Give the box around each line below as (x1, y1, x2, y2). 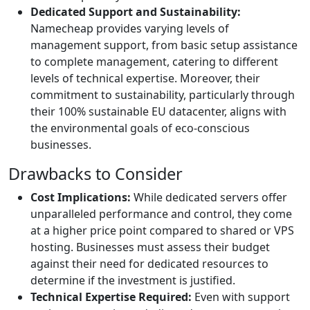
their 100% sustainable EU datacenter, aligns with (30, 104, 286, 119)
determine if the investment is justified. (30, 273, 235, 288)
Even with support (192, 289, 290, 304)
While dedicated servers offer (131, 190, 287, 205)
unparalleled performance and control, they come (30, 206, 292, 221)
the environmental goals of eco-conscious (30, 120, 250, 136)
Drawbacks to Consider (8, 163, 183, 185)
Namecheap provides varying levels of (30, 21, 229, 36)
